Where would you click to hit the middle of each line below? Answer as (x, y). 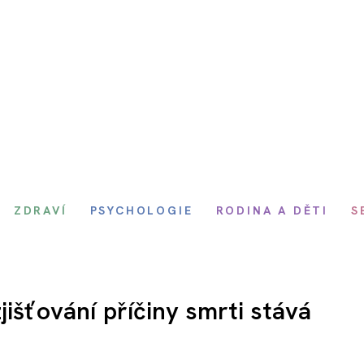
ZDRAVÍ (40, 210)
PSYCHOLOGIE (141, 210)
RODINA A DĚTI (272, 210)
